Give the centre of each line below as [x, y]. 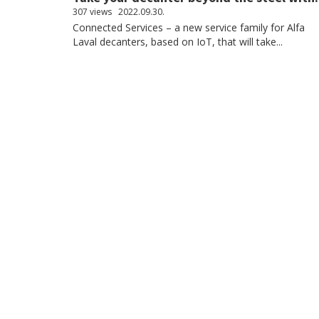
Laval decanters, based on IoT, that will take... [178, 42]
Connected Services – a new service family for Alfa [189, 27]
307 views [92, 12]
